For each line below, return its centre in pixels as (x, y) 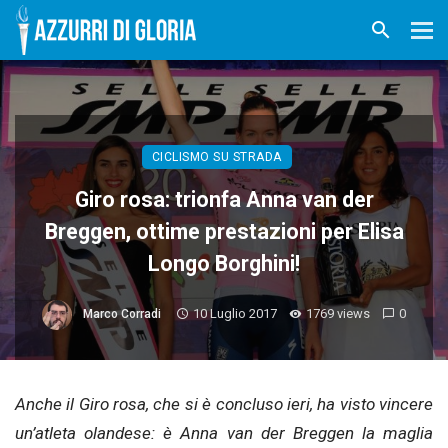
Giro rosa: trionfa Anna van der (224, 199)
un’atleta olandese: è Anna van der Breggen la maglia (224, 433)
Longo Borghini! (224, 263)
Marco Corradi (122, 314)
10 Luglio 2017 (235, 314)
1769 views (337, 314)
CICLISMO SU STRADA (216, 157)
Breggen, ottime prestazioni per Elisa (224, 231)
